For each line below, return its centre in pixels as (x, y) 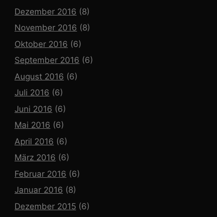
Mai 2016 (32, 125)
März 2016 (35, 158)
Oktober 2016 (41, 44)
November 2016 (46, 28)
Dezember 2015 (45, 206)
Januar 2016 (39, 190)
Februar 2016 (40, 174)
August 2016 (39, 76)
